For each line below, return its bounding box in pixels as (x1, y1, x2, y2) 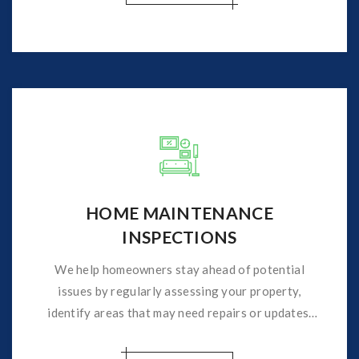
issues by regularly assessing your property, (58, 283, 301, 298)
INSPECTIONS (122, 226, 237, 247)
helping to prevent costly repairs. (87, 326, 272, 341)
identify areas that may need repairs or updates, (47, 305, 312, 320)
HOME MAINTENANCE (86, 202, 273, 223)
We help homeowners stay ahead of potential (54, 261, 305, 276)
